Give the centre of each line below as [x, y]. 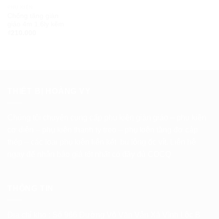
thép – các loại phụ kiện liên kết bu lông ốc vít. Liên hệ [102, 142]
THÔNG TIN [31, 188]
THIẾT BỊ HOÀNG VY [49, 91]
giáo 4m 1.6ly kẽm [35, 24]
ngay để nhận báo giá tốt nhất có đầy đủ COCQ [89, 154]
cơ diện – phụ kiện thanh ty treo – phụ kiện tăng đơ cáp [103, 130]
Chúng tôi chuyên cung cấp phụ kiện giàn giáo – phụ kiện [107, 118]
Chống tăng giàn [33, 16]
